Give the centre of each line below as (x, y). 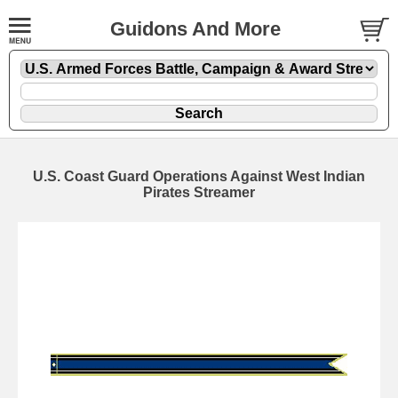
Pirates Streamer (199, 192)
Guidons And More (195, 29)
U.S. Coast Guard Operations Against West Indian (199, 176)
